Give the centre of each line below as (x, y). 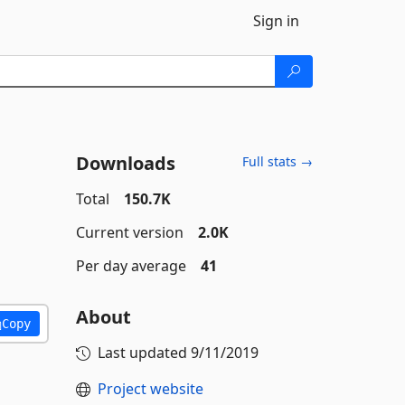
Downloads (125, 163)
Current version (129, 232)
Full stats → (278, 161)
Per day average (131, 266)
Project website (150, 389)
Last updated (144, 353)
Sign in (276, 21)
